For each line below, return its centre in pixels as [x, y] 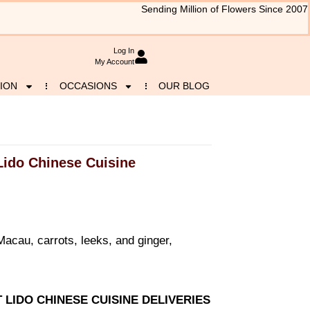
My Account [114, 62]
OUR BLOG [184, 86]
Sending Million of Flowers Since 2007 [225, 9]
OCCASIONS [88, 86]
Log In [124, 51]
